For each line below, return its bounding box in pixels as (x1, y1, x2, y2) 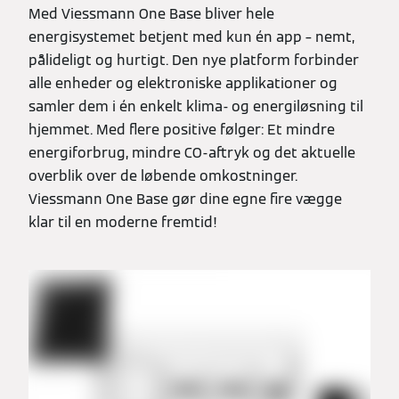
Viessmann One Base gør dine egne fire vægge (28, 190, 342, 209)
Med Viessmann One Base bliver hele (28, 4, 274, 24)
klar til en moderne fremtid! (28, 213, 217, 232)
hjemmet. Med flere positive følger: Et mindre (28, 120, 335, 140)
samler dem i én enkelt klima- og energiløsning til (28, 97, 363, 117)
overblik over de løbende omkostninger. (28, 167, 297, 186)
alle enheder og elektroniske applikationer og (28, 74, 338, 94)
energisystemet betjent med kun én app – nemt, (28, 28, 354, 47)
